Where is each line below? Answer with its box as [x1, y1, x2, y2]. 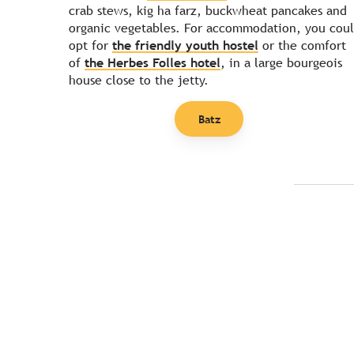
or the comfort [258, 38, 346, 54]
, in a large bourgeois [220, 55, 342, 71]
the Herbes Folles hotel [85, 55, 220, 71]
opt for [69, 38, 112, 54]
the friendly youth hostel [112, 38, 258, 54]
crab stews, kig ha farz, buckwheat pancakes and [69, 3, 347, 19]
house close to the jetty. [69, 73, 209, 88]
